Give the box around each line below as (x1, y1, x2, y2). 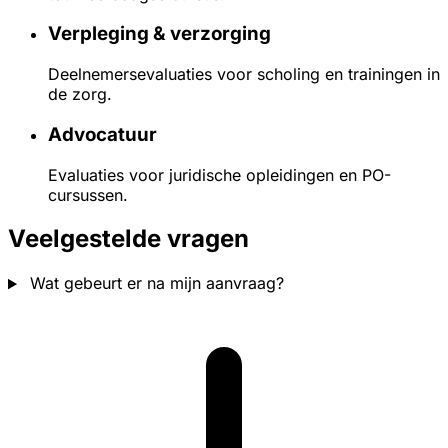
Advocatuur (48, 122, 157, 146)
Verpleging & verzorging (48, 22, 271, 46)
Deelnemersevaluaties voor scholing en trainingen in (48, 64, 440, 85)
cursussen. (48, 184, 128, 205)
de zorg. (48, 84, 112, 105)
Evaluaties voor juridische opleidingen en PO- (48, 164, 391, 185)
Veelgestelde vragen (8, 224, 249, 254)
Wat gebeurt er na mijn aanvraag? (24, 273, 284, 294)
